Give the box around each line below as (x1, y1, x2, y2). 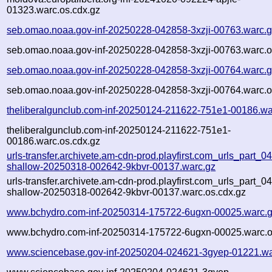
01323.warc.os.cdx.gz (7, 4, 101, 15)
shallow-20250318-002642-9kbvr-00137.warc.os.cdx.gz (7, 186, 246, 197)
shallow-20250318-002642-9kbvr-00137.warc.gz (7, 161, 216, 172)
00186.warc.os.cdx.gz (7, 135, 101, 146)
